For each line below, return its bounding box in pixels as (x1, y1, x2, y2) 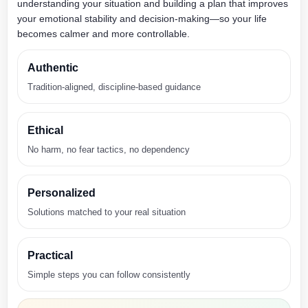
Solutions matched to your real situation (27, 207, 186, 217)
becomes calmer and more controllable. (17, 28, 190, 39)
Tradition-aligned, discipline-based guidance (27, 82, 201, 92)
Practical (27, 250, 73, 261)
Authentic (27, 62, 78, 74)
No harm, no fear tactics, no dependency (27, 144, 190, 155)
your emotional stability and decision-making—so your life (17, 13, 267, 24)
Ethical (27, 124, 63, 136)
